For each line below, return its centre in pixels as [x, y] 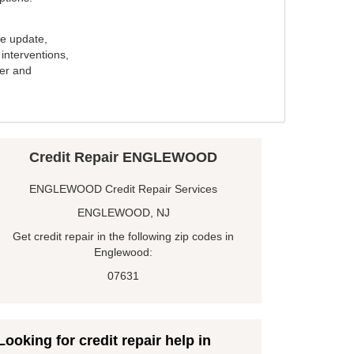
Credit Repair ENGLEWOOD [123, 158]
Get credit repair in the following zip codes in [123, 237]
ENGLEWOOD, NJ [123, 213]
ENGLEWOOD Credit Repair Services [123, 189]
